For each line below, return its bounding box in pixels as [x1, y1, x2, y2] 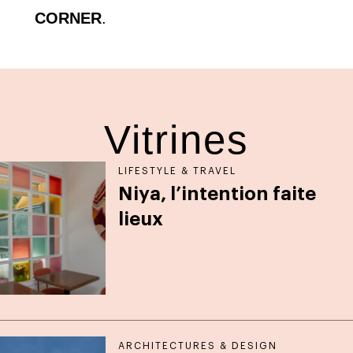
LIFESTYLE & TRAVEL [118, 165, 237, 176]
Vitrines [104, 117, 249, 162]
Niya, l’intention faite [118, 184, 317, 203]
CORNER [35, 9, 102, 28]
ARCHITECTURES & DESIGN [118, 341, 278, 351]
